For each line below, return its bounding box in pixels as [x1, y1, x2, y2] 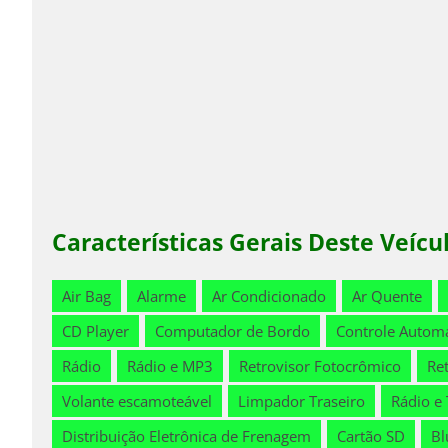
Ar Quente [352, 286, 422, 307]
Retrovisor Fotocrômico [239, 356, 401, 377]
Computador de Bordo [155, 321, 310, 342]
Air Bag [62, 286, 111, 307]
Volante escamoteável [62, 391, 212, 412]
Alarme [137, 286, 186, 307]
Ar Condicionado [212, 286, 326, 307]
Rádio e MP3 [127, 356, 213, 377]
